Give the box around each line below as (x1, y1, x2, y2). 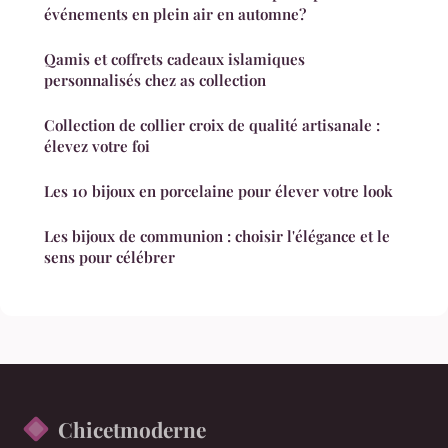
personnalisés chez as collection (44, 69, 266, 90)
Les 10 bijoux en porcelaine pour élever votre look (44, 180, 393, 201)
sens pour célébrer (44, 246, 175, 267)
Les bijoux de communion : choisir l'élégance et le (44, 225, 390, 246)
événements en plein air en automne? (44, 3, 306, 24)
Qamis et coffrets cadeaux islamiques (44, 48, 305, 69)
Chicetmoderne (58, 414, 206, 443)
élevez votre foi (44, 135, 150, 156)
